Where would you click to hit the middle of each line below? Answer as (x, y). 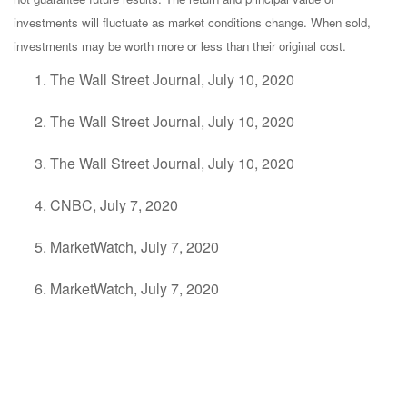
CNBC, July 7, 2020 (114, 205)
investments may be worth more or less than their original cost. (180, 46)
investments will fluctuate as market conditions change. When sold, (192, 23)
